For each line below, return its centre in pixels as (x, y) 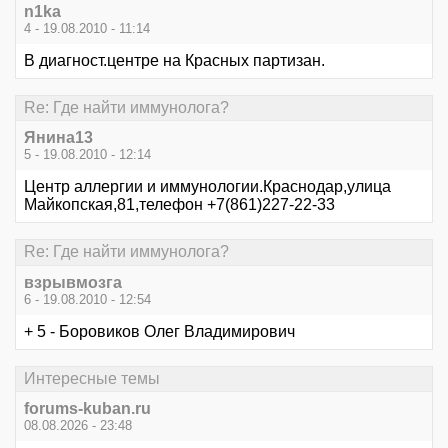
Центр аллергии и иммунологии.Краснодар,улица (207, 187)
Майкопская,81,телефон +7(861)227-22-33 (179, 205)
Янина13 (58, 138)
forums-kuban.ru (87, 408)
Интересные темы (92, 378)
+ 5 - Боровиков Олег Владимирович (159, 331)
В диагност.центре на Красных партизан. (174, 60)
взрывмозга (73, 282)
